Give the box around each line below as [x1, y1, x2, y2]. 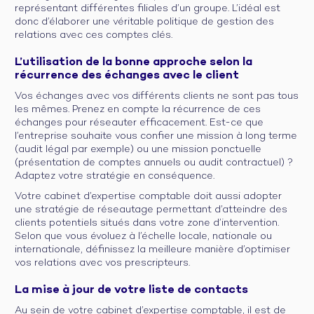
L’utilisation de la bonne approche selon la [15, 55, 252, 69]
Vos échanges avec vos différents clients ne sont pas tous [15, 90, 299, 102]
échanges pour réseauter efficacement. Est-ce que [15, 116, 264, 129]
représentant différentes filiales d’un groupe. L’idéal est [15, 2, 280, 15]
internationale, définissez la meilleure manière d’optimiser [15, 243, 290, 256]
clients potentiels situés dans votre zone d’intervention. [15, 217, 279, 229]
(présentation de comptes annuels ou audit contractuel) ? [15, 156, 293, 169]
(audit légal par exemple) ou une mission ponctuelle [15, 143, 261, 156]
